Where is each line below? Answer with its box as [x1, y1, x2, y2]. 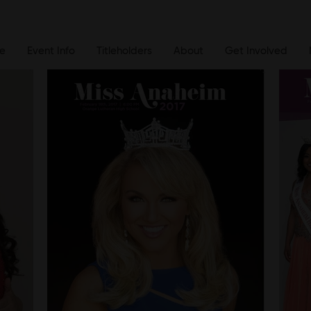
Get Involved [224, 46, 287, 56]
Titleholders [96, 46, 152, 56]
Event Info [26, 46, 75, 56]
